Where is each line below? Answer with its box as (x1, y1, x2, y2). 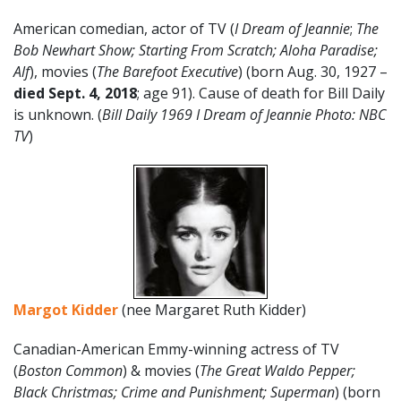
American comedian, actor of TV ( (13, 18, 235, 38)
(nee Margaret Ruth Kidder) (122, 299, 306, 320)
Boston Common (18, 360, 123, 380)
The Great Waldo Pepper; (200, 360, 355, 380)
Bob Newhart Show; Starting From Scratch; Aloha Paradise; (13, 39, 378, 60)
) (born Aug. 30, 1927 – (238, 61, 388, 81)
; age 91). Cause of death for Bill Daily (137, 82, 385, 103)
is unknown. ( (13, 104, 102, 124)
